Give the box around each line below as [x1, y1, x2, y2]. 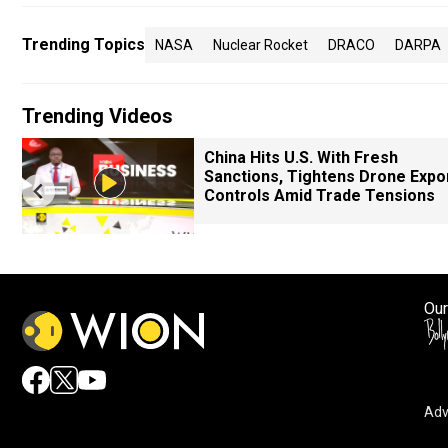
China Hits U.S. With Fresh [204, 148, 398, 167]
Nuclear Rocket [213, 37, 308, 53]
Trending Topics [22, 35, 145, 54]
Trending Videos [22, 104, 173, 128]
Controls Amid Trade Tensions [204, 186, 435, 205]
